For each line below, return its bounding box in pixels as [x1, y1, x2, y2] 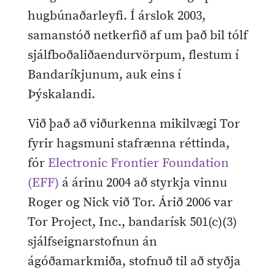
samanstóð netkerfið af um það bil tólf [28, 27, 247, 44]
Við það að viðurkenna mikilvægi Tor [28, 115, 240, 132]
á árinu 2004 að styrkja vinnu [59, 174, 227, 191]
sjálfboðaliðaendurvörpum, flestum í [28, 47, 239, 63]
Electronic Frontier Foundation [48, 155, 229, 171]
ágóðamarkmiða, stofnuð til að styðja [28, 253, 241, 269]
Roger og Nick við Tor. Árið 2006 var [28, 194, 233, 211]
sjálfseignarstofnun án [28, 233, 157, 250]
